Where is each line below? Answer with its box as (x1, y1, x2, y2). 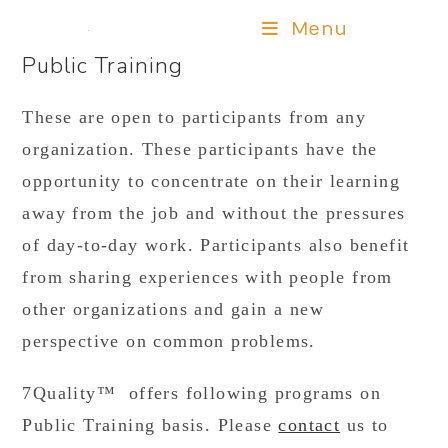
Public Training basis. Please (22, 415, 279, 435)
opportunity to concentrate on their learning (22, 171, 401, 191)
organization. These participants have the (22, 139, 378, 159)
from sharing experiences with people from (22, 267, 393, 287)
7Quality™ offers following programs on (22, 383, 382, 403)
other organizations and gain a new (22, 299, 325, 319)
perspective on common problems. (22, 331, 316, 351)
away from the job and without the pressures (22, 203, 406, 223)
